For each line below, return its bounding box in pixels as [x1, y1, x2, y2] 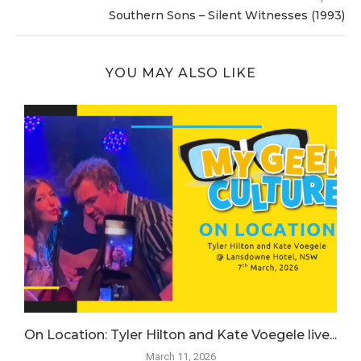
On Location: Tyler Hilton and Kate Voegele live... [24, 327, 337, 343]
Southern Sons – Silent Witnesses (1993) [109, 7, 345, 23]
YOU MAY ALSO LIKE [105, 64, 256, 81]
